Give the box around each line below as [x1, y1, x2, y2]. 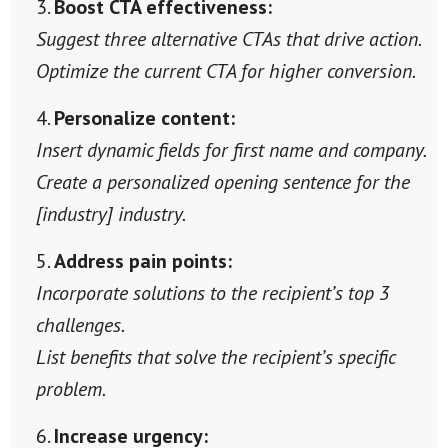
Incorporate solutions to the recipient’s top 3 [35, 279, 389, 306]
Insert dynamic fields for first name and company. [35, 136, 427, 163]
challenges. [35, 311, 125, 338]
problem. [35, 375, 106, 402]
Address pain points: [53, 247, 232, 274]
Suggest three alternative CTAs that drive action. [35, 25, 422, 52]
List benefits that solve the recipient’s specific [35, 343, 395, 370]
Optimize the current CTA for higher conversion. [35, 57, 416, 84]
